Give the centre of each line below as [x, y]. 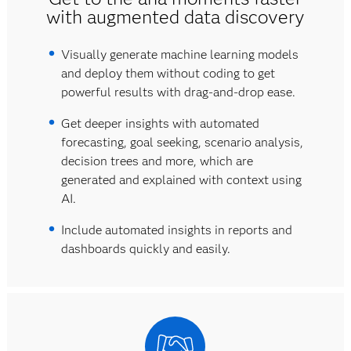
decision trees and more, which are [157, 161]
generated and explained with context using [181, 180]
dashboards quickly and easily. [145, 249]
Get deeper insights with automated [160, 123]
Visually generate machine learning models [179, 54]
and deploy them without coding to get [168, 73]
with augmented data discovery [175, 17]
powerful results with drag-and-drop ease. [179, 92]
